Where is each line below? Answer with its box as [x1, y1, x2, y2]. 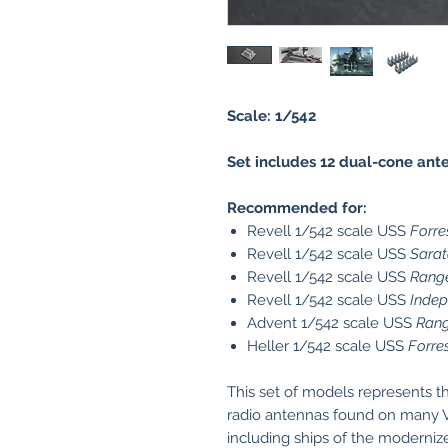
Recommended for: [227, 199, 367, 217]
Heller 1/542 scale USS [247, 337, 408, 355]
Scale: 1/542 [227, 107, 316, 125]
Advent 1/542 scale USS [247, 314, 416, 332]
